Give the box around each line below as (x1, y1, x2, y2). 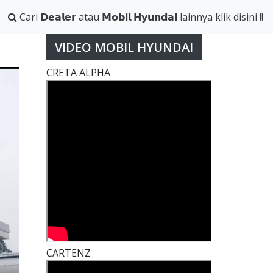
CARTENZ (46, 246, 93, 260)
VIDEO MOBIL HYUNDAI (55, 39, 193, 56)
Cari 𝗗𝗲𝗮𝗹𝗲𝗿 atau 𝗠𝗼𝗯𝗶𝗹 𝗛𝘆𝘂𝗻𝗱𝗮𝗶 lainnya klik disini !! (17, 10, 263, 24)
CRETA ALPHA (46, 66, 110, 80)
